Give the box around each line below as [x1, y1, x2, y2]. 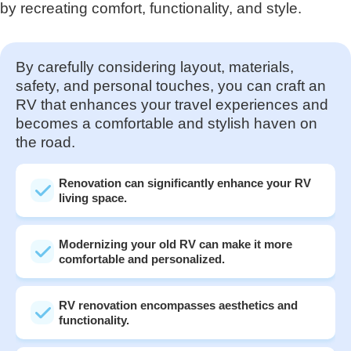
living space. [59, 190, 127, 204]
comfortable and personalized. [59, 251, 225, 266]
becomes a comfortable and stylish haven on [16, 114, 317, 132]
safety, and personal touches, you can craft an [16, 77, 326, 94]
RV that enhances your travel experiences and [16, 96, 328, 113]
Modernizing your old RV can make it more [59, 237, 292, 251]
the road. [16, 133, 75, 150]
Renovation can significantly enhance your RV [59, 175, 311, 190]
